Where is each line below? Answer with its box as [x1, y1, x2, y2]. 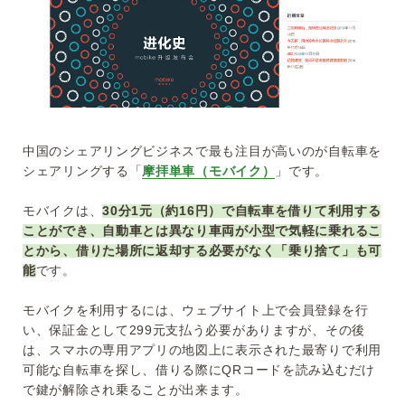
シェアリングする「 [23, 164, 143, 179]
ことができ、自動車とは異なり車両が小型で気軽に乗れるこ [23, 223, 381, 239]
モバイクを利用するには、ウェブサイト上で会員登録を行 [23, 303, 369, 318]
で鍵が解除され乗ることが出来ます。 [23, 382, 249, 398]
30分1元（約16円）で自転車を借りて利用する [102, 203, 381, 219]
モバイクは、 [23, 203, 103, 219]
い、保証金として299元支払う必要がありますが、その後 [23, 323, 365, 338]
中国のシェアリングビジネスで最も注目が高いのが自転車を [23, 144, 381, 159]
